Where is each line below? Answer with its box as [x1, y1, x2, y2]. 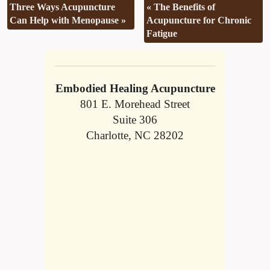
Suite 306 [113, 113, 157, 127]
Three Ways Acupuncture [10, 1, 116, 12]
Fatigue [146, 28, 178, 39]
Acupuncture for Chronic [146, 14, 252, 25]
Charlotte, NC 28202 [86, 129, 184, 142]
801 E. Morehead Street [80, 98, 190, 111]
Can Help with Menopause [10, 14, 122, 25]
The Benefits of [151, 1, 216, 12]
